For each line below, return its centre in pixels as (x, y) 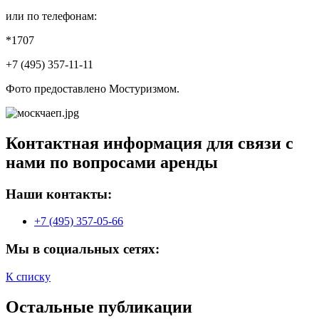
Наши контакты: (59, 194)
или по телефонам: (51, 16)
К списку (28, 276)
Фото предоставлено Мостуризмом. (93, 88)
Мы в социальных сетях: (83, 249)
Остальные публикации (99, 307)
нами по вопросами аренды (112, 162)
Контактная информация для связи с (150, 143)
